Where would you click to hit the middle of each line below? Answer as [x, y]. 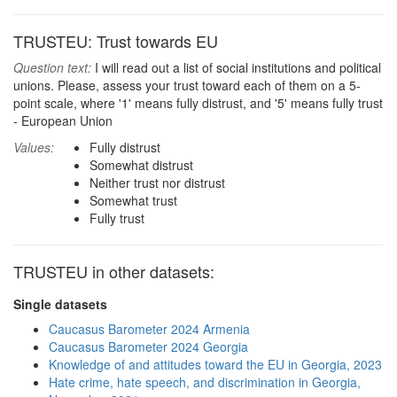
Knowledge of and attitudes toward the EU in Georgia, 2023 [215, 364]
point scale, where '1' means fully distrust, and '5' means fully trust [198, 103]
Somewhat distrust [141, 165]
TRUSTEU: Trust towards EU [116, 41]
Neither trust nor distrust [157, 183]
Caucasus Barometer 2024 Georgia [148, 346]
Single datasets [60, 304]
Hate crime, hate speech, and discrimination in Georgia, [205, 382]
